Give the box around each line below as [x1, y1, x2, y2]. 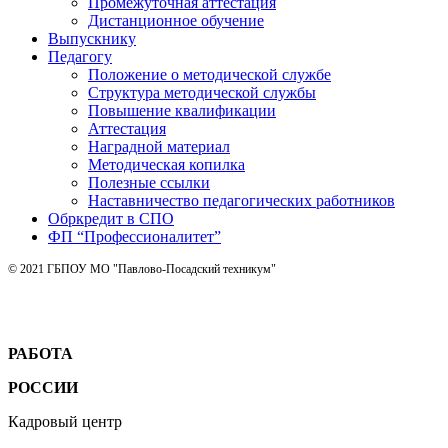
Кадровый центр [8, 412, 122, 430]
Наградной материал [88, 137, 230, 155]
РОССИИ [8, 378, 78, 396]
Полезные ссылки [88, 173, 210, 191]
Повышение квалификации [88, 101, 276, 119]
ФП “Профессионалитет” [48, 227, 221, 245]
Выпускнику [48, 29, 136, 47]
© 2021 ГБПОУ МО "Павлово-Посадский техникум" [8, 261, 276, 276]
